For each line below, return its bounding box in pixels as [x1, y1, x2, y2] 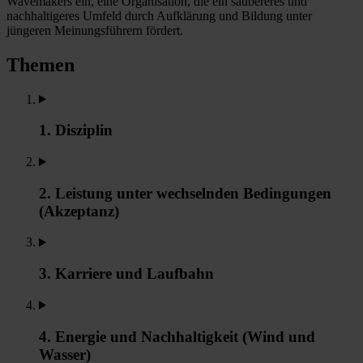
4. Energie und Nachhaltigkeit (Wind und [39, 327, 315, 345]
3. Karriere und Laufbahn [39, 265, 214, 283]
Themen [6, 53, 75, 75]
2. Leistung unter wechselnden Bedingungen [39, 184, 331, 202]
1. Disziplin [39, 122, 113, 139]
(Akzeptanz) [39, 202, 119, 220]
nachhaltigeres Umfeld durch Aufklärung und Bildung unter [6, 8, 312, 23]
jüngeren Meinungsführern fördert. [6, 23, 183, 37]
